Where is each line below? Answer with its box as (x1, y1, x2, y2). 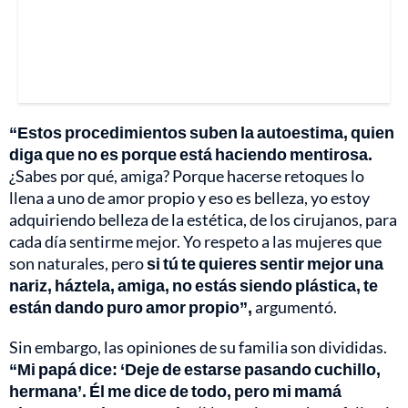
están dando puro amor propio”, (9, 296, 252, 317)
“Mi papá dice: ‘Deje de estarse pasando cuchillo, (9, 358, 381, 379)
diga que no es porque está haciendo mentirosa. (9, 143, 372, 164)
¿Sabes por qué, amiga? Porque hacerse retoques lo (9, 165, 364, 186)
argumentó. (252, 296, 337, 317)
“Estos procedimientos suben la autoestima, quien (9, 121, 394, 142)
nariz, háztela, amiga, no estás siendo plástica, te (9, 274, 378, 295)
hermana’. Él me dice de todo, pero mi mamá (9, 380, 342, 401)
